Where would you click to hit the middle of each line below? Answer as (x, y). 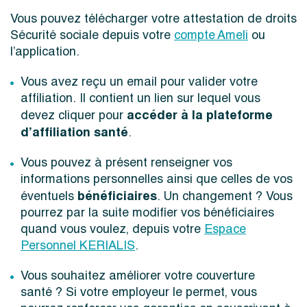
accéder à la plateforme (200, 115)
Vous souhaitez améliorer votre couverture (138, 276)
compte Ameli (211, 36)
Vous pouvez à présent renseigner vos (126, 163)
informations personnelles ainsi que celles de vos (157, 180)
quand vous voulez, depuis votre (112, 230)
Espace (225, 230)
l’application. (45, 52)
